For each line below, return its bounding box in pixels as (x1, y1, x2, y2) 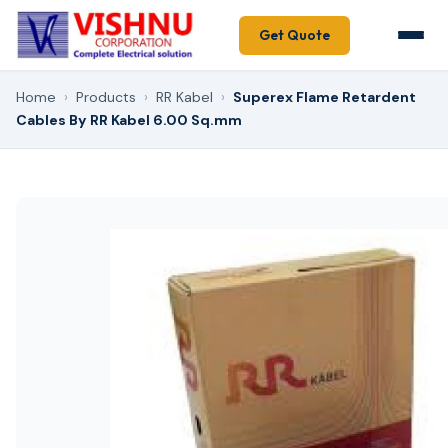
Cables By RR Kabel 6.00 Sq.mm (16, 111, 242, 129)
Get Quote (258, 25, 330, 44)
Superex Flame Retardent (233, 88, 416, 106)
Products (76, 88, 136, 106)
